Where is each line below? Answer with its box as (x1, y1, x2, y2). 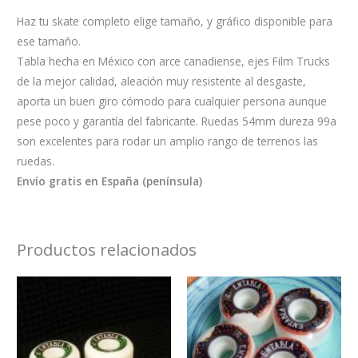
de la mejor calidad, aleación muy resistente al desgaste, (17, 73, 307, 89)
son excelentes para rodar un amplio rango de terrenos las (17, 133, 319, 149)
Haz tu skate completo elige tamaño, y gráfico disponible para (17, 13, 333, 29)
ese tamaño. (17, 33, 82, 49)
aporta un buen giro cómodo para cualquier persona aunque (17, 93, 328, 109)
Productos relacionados (17, 238, 197, 261)
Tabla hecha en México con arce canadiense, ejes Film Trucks (17, 53, 331, 69)
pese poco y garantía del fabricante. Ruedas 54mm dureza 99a (17, 113, 337, 129)
